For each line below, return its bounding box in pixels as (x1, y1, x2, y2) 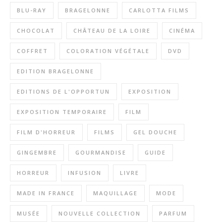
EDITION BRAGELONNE (17, 67, 94, 75)
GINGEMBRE (17, 149, 57, 156)
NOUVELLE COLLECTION (58, 210, 141, 217)
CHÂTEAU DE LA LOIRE (73, 27, 151, 34)
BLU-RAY (17, 6, 47, 14)
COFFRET (17, 47, 48, 55)
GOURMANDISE (75, 149, 126, 156)
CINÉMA (169, 27, 195, 34)
